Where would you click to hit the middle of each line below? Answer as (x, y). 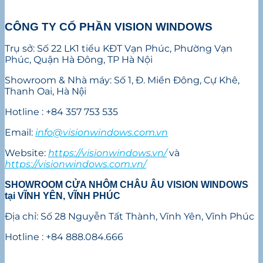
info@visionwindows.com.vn (102, 133)
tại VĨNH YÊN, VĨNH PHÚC (63, 196)
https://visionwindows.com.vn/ (75, 164)
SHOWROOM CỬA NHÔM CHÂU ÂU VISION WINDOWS (127, 185)
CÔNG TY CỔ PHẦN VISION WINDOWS (109, 27)
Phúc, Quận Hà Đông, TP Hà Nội (79, 60)
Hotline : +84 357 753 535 (61, 112)
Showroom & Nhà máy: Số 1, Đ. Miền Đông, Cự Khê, (122, 80)
